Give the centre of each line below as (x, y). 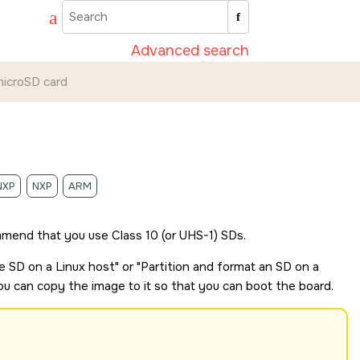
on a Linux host (70, 267)
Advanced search (190, 50)
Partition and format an (208, 267)
